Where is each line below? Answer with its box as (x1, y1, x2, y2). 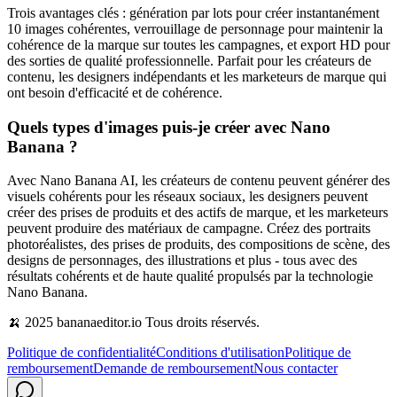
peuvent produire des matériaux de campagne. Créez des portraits (7, 221, 370, 237)
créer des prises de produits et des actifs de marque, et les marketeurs (7, 205, 388, 221)
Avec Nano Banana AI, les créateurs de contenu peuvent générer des (7, 173, 390, 189)
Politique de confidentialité (7, 345, 156, 361)
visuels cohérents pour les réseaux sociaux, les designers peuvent (7, 189, 368, 205)
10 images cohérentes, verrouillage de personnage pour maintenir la (7, 20, 383, 36)
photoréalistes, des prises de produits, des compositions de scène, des (7, 237, 390, 253)
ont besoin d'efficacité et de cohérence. (7, 84, 222, 100)
